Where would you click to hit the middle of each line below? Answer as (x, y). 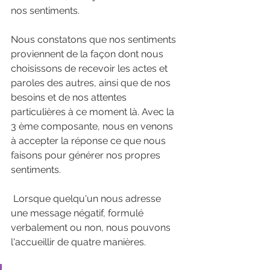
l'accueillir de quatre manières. (80, 242)
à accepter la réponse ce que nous (89, 140)
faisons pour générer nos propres (87, 155)
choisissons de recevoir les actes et (90, 68)
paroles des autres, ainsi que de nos (92, 83)
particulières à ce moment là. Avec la (94, 111)
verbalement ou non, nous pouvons (92, 227)
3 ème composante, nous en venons (93, 126)
